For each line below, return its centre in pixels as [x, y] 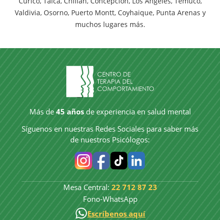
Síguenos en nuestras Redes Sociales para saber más [110, 128]
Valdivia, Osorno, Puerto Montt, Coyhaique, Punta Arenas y [110, 12]
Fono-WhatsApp [110, 199]
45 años [70, 111]
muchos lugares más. [110, 24]
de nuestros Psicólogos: [110, 139]
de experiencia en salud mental [137, 111]
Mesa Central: [87, 187]
